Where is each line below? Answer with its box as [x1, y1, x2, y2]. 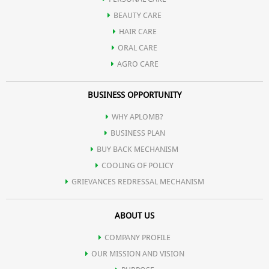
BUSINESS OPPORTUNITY [88, 90, 181, 100]
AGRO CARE [116, 59, 159, 69]
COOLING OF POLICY [101, 161, 174, 171]
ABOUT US [115, 211, 154, 221]
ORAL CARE [118, 43, 157, 53]
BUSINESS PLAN [110, 128, 165, 138]
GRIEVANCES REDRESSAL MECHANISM [71, 177, 204, 187]
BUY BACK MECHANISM [97, 145, 178, 154]
